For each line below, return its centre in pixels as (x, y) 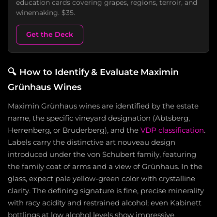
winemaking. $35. (46, 13)
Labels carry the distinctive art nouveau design (92, 143)
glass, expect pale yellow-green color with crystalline (101, 179)
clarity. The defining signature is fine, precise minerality (106, 191)
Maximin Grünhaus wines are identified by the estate (103, 106)
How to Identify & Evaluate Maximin (99, 72)
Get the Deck (50, 35)
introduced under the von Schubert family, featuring (102, 155)
